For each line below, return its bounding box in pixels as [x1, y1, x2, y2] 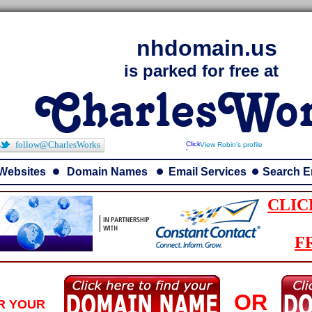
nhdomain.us [136, 36, 277, 61]
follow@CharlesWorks [15, 139, 100, 150]
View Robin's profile [199, 141, 263, 149]
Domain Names [67, 166, 148, 178]
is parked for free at [124, 61, 279, 80]
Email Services [169, 166, 247, 178]
